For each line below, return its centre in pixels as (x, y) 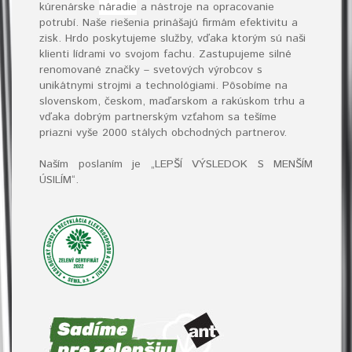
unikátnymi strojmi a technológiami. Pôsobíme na (163, 86)
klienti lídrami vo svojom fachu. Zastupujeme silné (165, 54)
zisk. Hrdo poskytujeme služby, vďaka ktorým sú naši (172, 38)
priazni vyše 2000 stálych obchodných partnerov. (163, 133)
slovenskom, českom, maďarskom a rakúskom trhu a (172, 101)
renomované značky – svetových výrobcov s (151, 70)
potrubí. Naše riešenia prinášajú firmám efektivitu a (169, 23)
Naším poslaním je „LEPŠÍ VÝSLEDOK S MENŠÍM (176, 164)
